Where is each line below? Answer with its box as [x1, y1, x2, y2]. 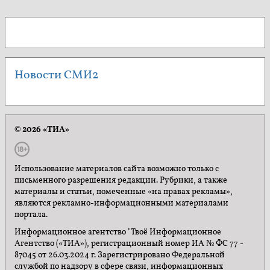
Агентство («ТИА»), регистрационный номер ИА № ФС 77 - [14, 238, 243, 250]
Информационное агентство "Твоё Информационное [14, 227, 221, 239]
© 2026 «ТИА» [14, 124, 69, 136]
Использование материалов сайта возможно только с [14, 163, 219, 175]
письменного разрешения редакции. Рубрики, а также [14, 174, 227, 186]
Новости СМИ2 [14, 66, 99, 84]
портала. [14, 209, 48, 221]
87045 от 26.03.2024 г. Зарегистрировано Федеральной [14, 250, 225, 262]
